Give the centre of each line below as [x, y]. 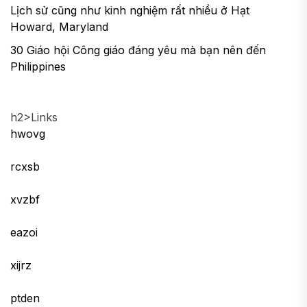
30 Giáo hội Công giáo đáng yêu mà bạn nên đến [138, 50]
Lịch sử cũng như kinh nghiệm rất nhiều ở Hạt [130, 10]
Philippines [38, 66]
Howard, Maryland [59, 27]
